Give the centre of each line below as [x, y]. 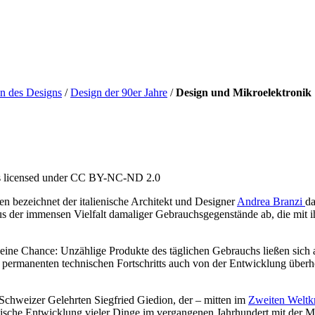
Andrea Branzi [271, 201]
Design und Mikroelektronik [244, 92]
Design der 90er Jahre [119, 92]
